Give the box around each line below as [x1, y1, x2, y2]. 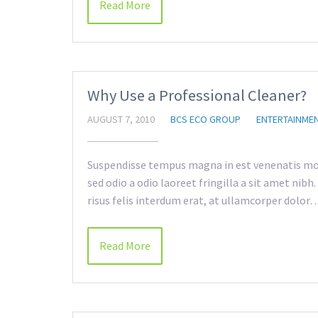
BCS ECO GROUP [170, 113, 241, 126]
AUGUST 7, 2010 [87, 113, 155, 126]
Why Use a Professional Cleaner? [87, 85, 307, 105]
